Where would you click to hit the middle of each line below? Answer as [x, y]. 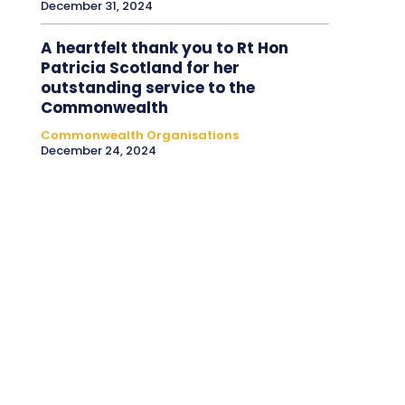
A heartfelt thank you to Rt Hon [164, 47]
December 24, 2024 [98, 150]
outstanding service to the [147, 87]
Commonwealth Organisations [139, 135]
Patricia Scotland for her [140, 67]
